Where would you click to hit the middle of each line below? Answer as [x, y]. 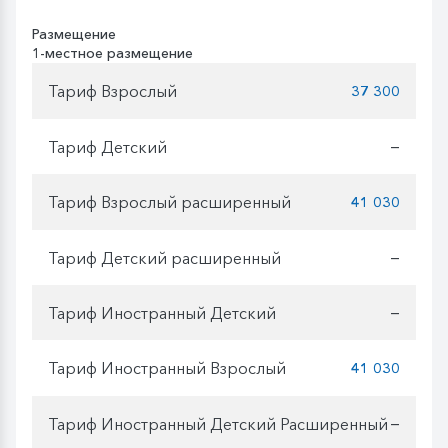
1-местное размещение [112, 53]
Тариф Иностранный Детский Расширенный [218, 423]
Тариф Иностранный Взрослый [167, 367]
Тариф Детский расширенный [164, 257]
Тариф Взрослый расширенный [169, 201]
